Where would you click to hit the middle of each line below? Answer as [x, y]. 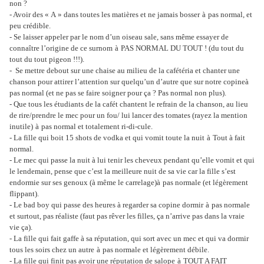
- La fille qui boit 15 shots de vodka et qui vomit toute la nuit [107, 138]
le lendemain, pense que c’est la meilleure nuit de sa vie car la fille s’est [123, 171]
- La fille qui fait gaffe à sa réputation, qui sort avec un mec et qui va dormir [129, 239]
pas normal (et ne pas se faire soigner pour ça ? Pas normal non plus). [118, 93]
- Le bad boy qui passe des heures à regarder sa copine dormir [106, 205]
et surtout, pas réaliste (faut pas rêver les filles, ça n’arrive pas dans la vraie [127, 216]
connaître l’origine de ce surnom [61, 48]
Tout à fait [229, 138]
